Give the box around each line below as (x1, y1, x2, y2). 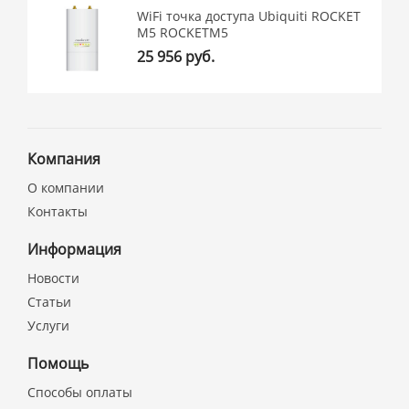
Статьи (27, 293, 72, 310)
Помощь (27, 353, 89, 373)
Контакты (27, 203, 89, 220)
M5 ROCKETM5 (137, 24, 229, 42)
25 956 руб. (137, 47, 215, 68)
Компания (27, 149, 101, 169)
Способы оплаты (27, 383, 133, 401)
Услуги (27, 317, 70, 334)
